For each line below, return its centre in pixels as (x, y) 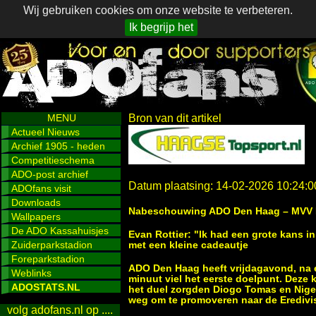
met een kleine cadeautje (188, 245)
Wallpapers (36, 217)
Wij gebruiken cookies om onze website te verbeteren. (158, 10)
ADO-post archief (50, 174)
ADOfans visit (41, 188)
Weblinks (31, 273)
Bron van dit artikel (175, 118)
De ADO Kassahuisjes (60, 231)
